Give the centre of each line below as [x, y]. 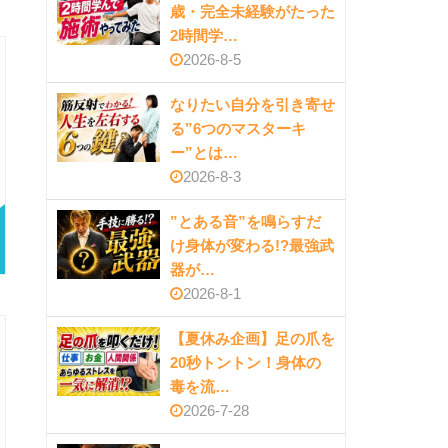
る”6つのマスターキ [238, 129]
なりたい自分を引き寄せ [252, 105]
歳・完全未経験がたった [252, 12]
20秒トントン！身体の [245, 363]
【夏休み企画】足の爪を [252, 339]
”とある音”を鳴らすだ [245, 222]
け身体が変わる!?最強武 [252, 246]
